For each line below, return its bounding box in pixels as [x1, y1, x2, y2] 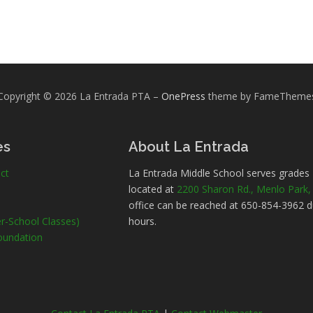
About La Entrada [129, 138, 249, 155]
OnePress [161, 89, 205, 103]
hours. [129, 214, 157, 228]
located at [129, 182, 177, 196]
